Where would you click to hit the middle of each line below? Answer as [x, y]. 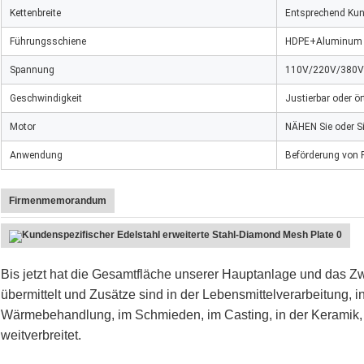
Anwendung [36, 156]
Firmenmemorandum [58, 201]
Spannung [32, 70]
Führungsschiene [48, 42]
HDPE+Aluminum [324, 42]
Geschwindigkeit [46, 99]
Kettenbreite [35, 13]
